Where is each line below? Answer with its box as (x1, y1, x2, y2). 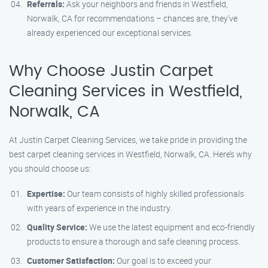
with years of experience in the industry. (27, 202, 172, 214)
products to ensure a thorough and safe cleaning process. (27, 236, 240, 247)
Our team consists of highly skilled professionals (65, 188, 244, 199)
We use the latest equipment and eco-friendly (87, 221, 255, 233)
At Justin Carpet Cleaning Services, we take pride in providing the (9, 134, 247, 145)
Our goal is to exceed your (115, 255, 211, 266)
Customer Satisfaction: (27, 255, 115, 266)
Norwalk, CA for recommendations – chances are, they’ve (27, 13, 237, 24)
